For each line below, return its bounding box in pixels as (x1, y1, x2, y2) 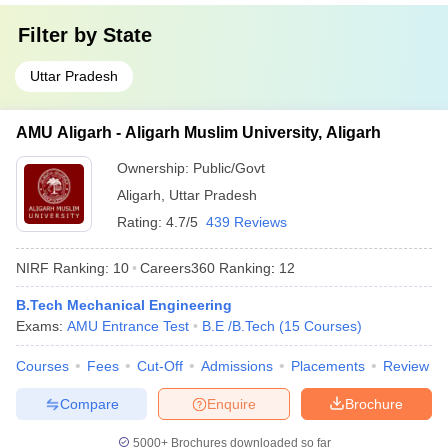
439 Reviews (206, 214, 287, 230)
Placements (291, 358, 365, 374)
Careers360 (140, 259, 215, 276)
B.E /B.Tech (202, 318, 275, 334)
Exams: (16, 318, 67, 334)
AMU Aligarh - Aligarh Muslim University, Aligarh (16, 124, 381, 141)
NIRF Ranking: (16, 259, 109, 276)
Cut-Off (137, 358, 183, 374)
